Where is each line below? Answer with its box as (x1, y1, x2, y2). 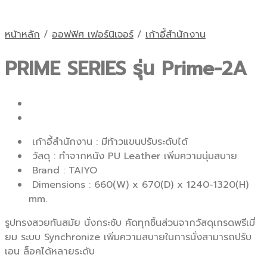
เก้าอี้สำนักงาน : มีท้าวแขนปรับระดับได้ (29, 134, 188, 149)
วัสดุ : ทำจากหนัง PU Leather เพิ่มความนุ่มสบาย (29, 148, 237, 163)
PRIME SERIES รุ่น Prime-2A (5, 54, 247, 84)
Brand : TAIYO (29, 163, 97, 178)
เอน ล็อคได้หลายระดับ (5, 244, 95, 259)
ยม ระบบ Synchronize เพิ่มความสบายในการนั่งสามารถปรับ (5, 229, 252, 244)
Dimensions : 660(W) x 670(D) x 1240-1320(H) (29, 177, 249, 192)
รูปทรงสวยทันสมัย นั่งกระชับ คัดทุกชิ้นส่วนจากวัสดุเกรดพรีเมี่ (5, 215, 255, 230)
